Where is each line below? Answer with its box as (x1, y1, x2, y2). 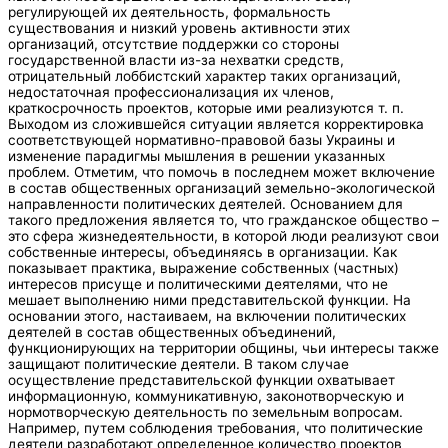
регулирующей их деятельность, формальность (8, 3, 331, 20)
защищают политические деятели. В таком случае (8, 355, 349, 372)
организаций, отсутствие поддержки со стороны (8, 35, 339, 52)
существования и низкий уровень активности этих (8, 19, 350, 36)
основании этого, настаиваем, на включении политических (8, 307, 406, 324)
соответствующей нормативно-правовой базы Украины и (8, 131, 395, 148)
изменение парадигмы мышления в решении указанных (8, 147, 385, 164)
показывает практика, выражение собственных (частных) (8, 259, 399, 276)
